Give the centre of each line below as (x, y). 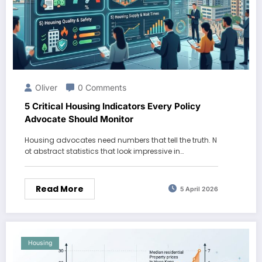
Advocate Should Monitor (79, 119)
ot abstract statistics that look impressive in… (104, 151)
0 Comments (102, 87)
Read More (60, 189)
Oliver (46, 87)
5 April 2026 (199, 189)
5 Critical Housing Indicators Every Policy (113, 106)
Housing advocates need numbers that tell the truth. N (121, 140)
